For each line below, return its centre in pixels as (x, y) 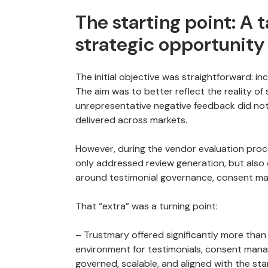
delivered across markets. (131, 120)
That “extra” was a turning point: (147, 206)
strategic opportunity (170, 44)
